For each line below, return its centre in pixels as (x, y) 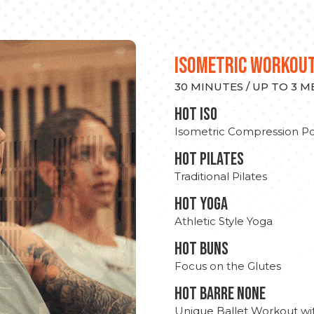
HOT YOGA (201, 204)
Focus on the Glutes (228, 266)
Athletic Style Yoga (224, 221)
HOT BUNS (202, 249)
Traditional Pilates (221, 176)
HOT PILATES (209, 159)
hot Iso (196, 115)
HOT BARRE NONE (220, 294)
